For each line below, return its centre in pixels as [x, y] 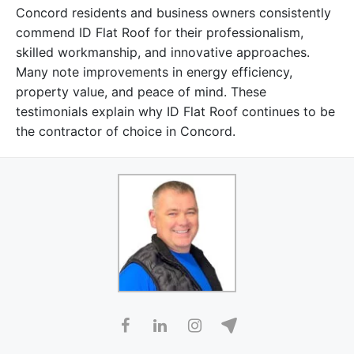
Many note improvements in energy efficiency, [154, 72]
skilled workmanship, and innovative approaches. [163, 52]
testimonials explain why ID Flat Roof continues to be [175, 111]
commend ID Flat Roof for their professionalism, [160, 32]
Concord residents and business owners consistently [173, 12]
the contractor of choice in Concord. [126, 131]
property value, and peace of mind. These [141, 91]
